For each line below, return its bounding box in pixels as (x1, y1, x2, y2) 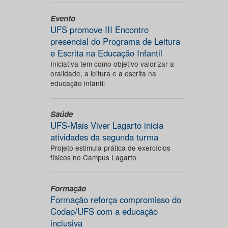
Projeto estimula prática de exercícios (50, 142, 170, 153)
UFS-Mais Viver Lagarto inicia (50, 119, 163, 131)
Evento (50, 13, 75, 24)
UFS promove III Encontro (50, 23, 149, 36)
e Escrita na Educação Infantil (50, 47, 162, 59)
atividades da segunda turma (50, 131, 158, 143)
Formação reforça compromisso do (50, 193, 181, 206)
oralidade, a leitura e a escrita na (50, 68, 156, 78)
